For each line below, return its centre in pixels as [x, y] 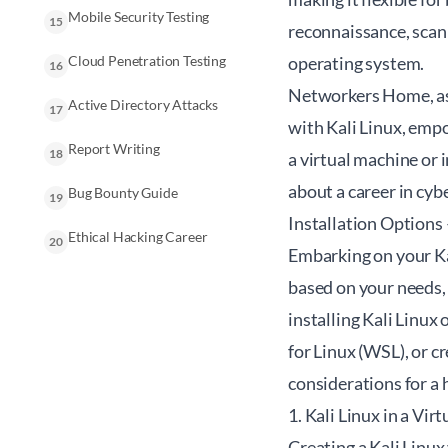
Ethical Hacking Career [138, 236]
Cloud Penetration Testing [147, 60]
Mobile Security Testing [139, 16]
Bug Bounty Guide [123, 192]
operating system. [356, 63]
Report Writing [114, 148]
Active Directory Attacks [143, 104]
